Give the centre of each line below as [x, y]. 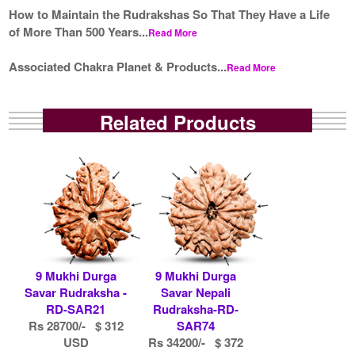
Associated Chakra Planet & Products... [118, 66]
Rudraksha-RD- [195, 309]
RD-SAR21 [76, 309]
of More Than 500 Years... [79, 31]
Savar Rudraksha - [76, 292]
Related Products [177, 122]
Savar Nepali [195, 292]
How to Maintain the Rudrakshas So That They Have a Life [170, 14]
